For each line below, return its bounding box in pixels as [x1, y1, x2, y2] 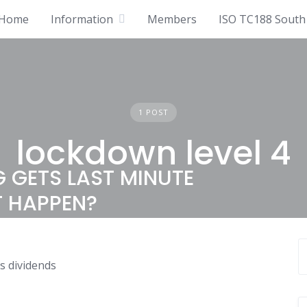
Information [51, 12, 113, 27]
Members [147, 12, 197, 27]
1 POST [138, 107, 169, 117]
